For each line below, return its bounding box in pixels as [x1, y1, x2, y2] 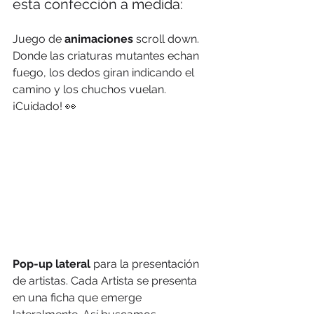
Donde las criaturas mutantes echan [13, 48, 202, 62]
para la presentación [93, 257, 202, 271]
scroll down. [133, 32, 202, 46]
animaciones [64, 32, 133, 46]
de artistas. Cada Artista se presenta [13, 274, 200, 288]
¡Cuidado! [13, 99, 65, 113]
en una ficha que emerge [13, 291, 144, 305]
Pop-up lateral [13, 257, 93, 271]
